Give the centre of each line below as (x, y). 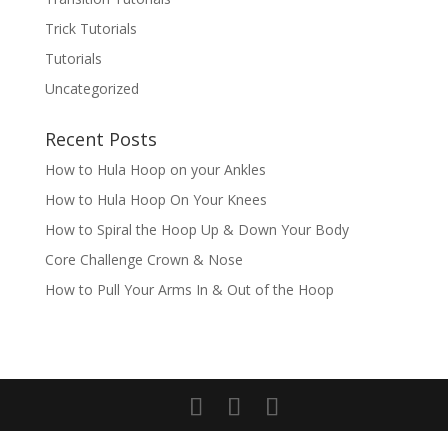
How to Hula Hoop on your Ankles (155, 169)
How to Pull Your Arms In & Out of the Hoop (189, 289)
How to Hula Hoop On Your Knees (155, 199)
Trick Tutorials (90, 28)
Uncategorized (91, 88)
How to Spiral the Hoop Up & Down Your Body (196, 229)
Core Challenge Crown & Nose (143, 259)
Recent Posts (100, 139)
